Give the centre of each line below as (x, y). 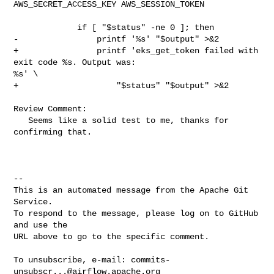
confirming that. (53, 132)
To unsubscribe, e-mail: (72, 260)
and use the (41, 225)
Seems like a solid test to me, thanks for (21, 120)
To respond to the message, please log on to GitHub (136, 213)
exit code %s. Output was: (77, 62)
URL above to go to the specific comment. (112, 236)
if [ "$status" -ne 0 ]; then (46, 27)
